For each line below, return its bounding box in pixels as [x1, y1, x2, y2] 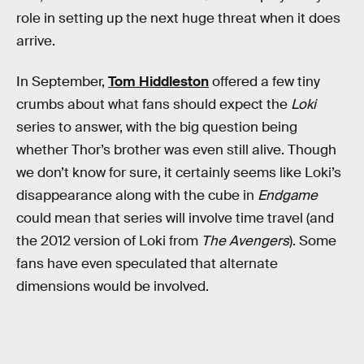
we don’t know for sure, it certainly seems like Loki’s [16, 163, 341, 181]
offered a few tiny [209, 72, 320, 90]
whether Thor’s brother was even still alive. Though [16, 141, 336, 158]
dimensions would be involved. [16, 277, 209, 295]
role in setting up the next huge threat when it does [16, 10, 340, 28]
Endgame [258, 186, 318, 204]
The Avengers [201, 232, 289, 249]
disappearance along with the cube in [16, 186, 258, 204]
